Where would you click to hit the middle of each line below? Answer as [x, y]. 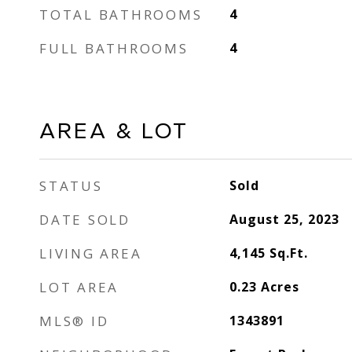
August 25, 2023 [284, 219]
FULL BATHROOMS [114, 48]
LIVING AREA [91, 253]
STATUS [71, 186]
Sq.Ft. [288, 253]
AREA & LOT [114, 130]
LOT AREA [79, 287]
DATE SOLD [85, 220]
